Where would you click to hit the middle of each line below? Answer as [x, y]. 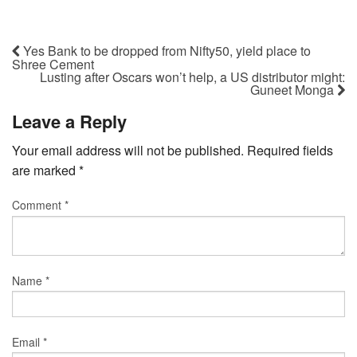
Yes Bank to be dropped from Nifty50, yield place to [165, 50]
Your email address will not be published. [128, 150]
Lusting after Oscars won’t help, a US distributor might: [192, 76]
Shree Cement [53, 64]
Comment [38, 204]
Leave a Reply [69, 121]
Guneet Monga [294, 89]
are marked [45, 170]
